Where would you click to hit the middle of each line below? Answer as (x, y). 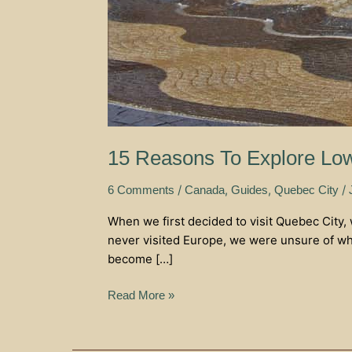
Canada (205, 189)
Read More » (141, 295)
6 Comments (141, 189)
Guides (249, 189)
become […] (140, 258)
